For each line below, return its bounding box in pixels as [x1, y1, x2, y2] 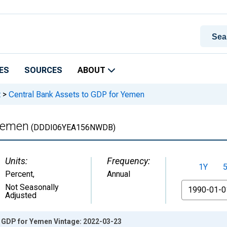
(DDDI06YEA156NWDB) [29, 123, 116, 132]
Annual [107, 169, 130, 179]
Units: [5, 156, 27, 166]
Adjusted [5, 191, 36, 200]
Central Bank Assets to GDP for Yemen [7, 89, 144, 99]
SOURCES [24, 65, 62, 75]
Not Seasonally [5, 182, 59, 192]
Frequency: [107, 156, 150, 166]
